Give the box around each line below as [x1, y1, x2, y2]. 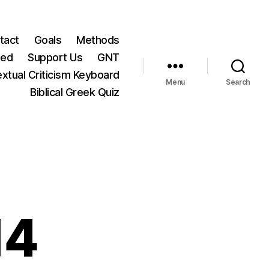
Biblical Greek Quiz [30, 85, 119, 98]
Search [225, 77, 251, 86]
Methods [76, 33, 119, 46]
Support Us [28, 50, 83, 64]
